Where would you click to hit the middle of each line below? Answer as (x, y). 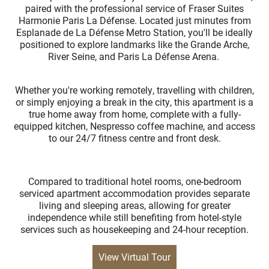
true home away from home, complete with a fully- (134, 114)
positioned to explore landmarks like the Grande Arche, (134, 44)
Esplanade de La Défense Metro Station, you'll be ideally (134, 32)
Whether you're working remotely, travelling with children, (134, 90)
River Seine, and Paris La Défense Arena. (134, 56)
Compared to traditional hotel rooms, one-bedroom (134, 181)
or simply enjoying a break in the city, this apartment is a (134, 102)
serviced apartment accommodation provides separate (134, 193)
